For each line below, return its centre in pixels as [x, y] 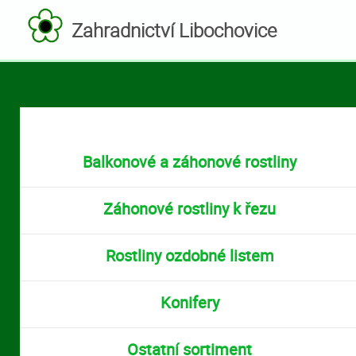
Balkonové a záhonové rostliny [190, 162]
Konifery [190, 302]
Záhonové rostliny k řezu [190, 209]
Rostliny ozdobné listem [190, 255]
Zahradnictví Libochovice [174, 30]
